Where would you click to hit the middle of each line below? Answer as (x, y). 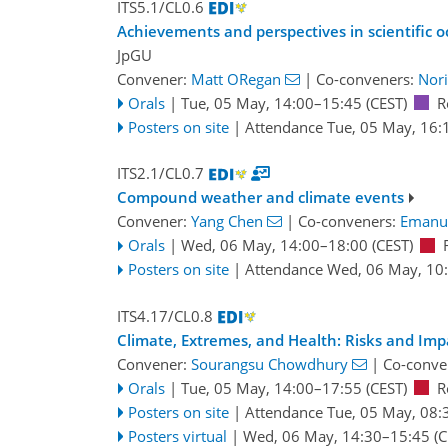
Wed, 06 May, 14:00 (250, 245)
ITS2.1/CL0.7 (160, 173)
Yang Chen (227, 221)
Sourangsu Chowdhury (269, 363)
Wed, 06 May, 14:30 (312, 435)
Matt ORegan (236, 78)
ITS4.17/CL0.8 (165, 315)
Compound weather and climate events (260, 197)
